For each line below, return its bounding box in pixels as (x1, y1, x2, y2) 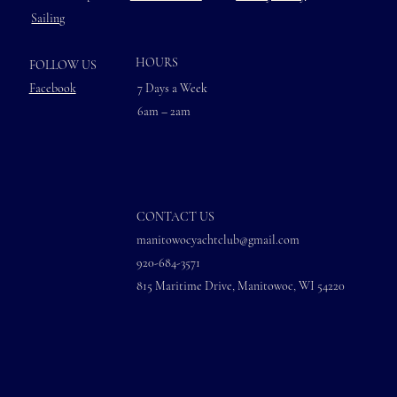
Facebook (28, 81, 76, 97)
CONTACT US (136, 208, 214, 224)
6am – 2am (137, 104, 191, 120)
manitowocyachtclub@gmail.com (136, 231, 300, 247)
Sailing (31, 10, 66, 26)
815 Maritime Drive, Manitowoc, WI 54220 (136, 277, 345, 293)
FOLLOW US (28, 58, 97, 74)
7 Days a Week (137, 81, 211, 97)
